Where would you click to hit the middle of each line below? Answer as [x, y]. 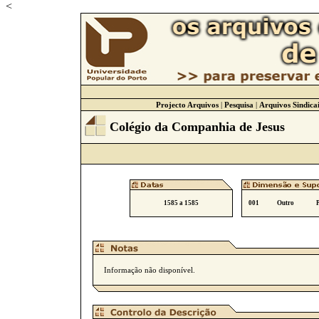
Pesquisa [239, 105]
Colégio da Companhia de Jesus [197, 127]
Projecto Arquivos [187, 105]
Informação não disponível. [150, 270]
